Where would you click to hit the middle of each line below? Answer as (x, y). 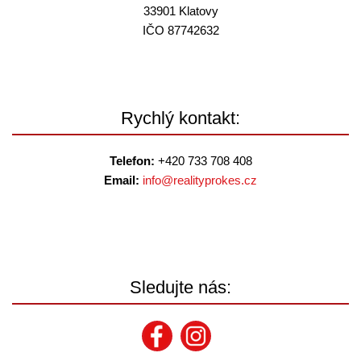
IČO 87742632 (180, 30)
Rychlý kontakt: (180, 118)
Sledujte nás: (180, 287)
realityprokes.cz (215, 180)
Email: (122, 180)
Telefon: (132, 161)
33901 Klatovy (180, 11)
